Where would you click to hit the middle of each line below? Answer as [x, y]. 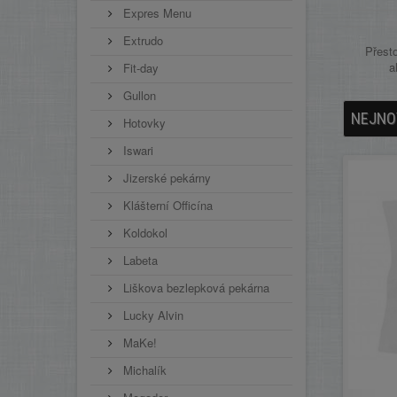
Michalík [143, 370]
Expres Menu [156, 13]
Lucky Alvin [152, 315]
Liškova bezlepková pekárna [195, 288]
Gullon [138, 95]
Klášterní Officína [166, 205]
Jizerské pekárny [165, 178]
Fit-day [139, 68]
